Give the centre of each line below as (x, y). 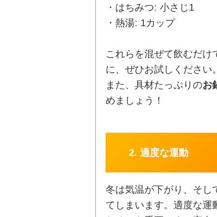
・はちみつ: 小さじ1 (150, 7)
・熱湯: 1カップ (140, 23)
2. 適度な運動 (158, 153)
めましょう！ (135, 100)
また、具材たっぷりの (154, 85)
